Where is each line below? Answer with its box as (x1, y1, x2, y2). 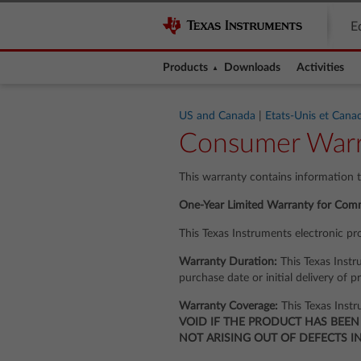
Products (163, 62, 208, 73)
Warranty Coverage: (179, 301, 278, 312)
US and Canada (179, 110, 255, 122)
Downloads (224, 62, 280, 73)
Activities (297, 62, 344, 73)
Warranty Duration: (179, 256, 277, 268)
